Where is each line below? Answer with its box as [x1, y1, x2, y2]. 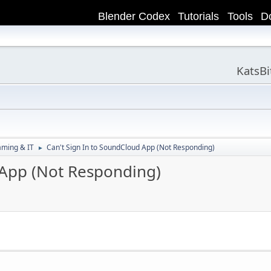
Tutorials [178, 10, 220, 23]
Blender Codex [97, 10, 170, 23]
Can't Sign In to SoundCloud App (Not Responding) [47, 142, 215, 152]
